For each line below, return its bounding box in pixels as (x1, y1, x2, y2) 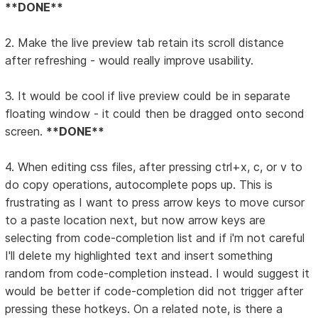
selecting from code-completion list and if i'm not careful (5, 230, 305, 245)
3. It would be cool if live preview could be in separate (5, 88, 291, 103)
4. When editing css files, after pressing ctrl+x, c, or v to (5, 159, 303, 174)
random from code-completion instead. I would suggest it (5, 265, 310, 280)
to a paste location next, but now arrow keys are (5, 212, 266, 227)
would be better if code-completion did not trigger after (5, 283, 304, 298)
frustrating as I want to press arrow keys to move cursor (5, 194, 305, 209)
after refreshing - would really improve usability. (5, 53, 254, 67)
